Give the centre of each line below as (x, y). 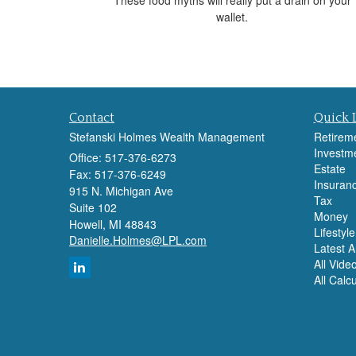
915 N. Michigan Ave (121, 190)
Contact (92, 117)
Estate (329, 168)
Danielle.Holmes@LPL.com (138, 240)
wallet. (232, 16)
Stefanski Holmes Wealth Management (167, 136)
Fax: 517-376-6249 (118, 174)
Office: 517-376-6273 (123, 157)
